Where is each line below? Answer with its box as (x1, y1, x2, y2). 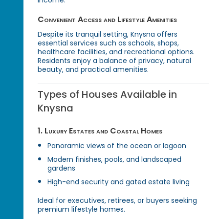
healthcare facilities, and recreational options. (38, 46, 195, 57)
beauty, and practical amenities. (38, 64, 149, 74)
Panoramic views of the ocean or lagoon (47, 140, 187, 151)
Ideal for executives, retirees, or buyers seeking (38, 195, 197, 205)
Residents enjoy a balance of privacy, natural (38, 55, 192, 66)
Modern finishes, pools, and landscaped (47, 154, 182, 164)
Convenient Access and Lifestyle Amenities (38, 13, 177, 25)
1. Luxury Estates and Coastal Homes (38, 125, 163, 136)
